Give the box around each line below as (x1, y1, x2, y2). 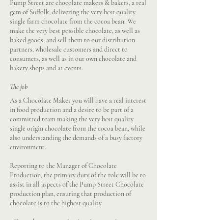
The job (10, 82, 27, 91)
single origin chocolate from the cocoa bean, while (10, 124, 145, 133)
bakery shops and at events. (10, 64, 83, 72)
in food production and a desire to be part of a (10, 106, 134, 114)
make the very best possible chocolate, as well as (10, 27, 140, 35)
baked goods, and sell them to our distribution (10, 36, 135, 44)
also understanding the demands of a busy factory (10, 134, 142, 142)
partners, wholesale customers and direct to (10, 45, 128, 54)
